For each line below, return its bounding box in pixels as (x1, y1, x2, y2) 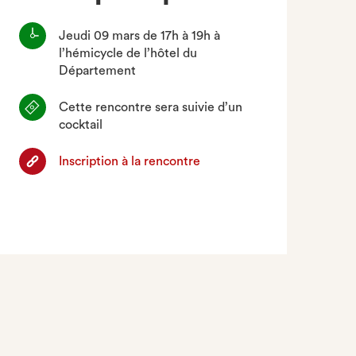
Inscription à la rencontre (59, 155, 201, 168)
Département (59, 64, 137, 77)
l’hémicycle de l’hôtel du (59, 47, 198, 60)
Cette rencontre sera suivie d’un (59, 101, 243, 114)
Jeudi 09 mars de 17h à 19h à (59, 29, 221, 42)
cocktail (59, 118, 103, 131)
